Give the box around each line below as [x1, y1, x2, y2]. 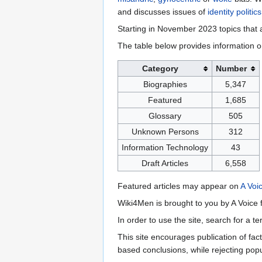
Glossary [149, 111, 181, 121]
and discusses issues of [118, 7, 208, 17]
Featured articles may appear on [118, 181, 240, 191]
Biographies [143, 80, 187, 89]
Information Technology [122, 143, 208, 153]
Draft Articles [142, 158, 188, 168]
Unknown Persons [131, 127, 199, 137]
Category [142, 64, 179, 74]
